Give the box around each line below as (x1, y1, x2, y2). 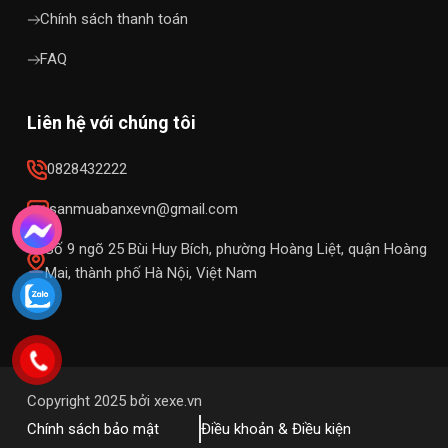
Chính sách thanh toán (40, 9, 188, 28)
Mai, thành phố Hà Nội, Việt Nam (45, 263, 257, 282)
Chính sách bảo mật (27, 419, 159, 438)
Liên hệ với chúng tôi (27, 111, 196, 133)
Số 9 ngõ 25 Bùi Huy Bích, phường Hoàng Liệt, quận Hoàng (45, 239, 427, 258)
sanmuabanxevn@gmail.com (49, 199, 238, 218)
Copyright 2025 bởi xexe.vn (27, 391, 202, 410)
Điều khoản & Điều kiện (201, 419, 351, 438)
